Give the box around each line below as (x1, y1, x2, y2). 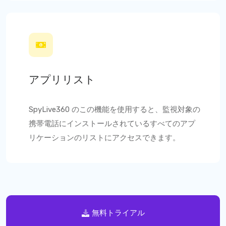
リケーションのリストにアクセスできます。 (29, 133, 180, 142)
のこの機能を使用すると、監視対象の (72, 105, 200, 114)
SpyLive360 (29, 105, 72, 114)
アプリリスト (29, 73, 95, 86)
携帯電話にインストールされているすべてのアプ (29, 119, 195, 128)
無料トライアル (91, 208, 145, 217)
